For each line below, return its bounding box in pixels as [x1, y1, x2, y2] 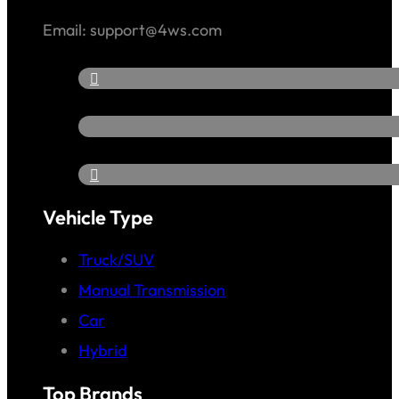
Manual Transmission [78, 280, 225, 301]
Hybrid [78, 340, 126, 362]
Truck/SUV [78, 249, 154, 271]
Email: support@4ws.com [43, 20, 222, 41]
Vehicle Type [43, 205, 153, 231]
